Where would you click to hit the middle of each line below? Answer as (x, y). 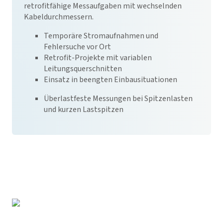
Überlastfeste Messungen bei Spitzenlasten (118, 99)
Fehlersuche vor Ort (78, 47)
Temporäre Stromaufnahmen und (101, 36)
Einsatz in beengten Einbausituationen (111, 80)
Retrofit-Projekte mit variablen (98, 58)
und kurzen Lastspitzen (84, 110)
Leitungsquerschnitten (84, 69)
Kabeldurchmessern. (59, 17)
